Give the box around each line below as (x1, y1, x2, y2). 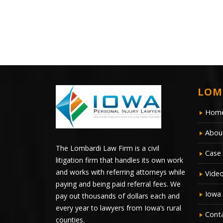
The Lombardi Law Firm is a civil (56, 143, 159, 153)
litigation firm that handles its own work (56, 155, 183, 165)
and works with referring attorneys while (56, 167, 185, 177)
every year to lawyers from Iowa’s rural (56, 203, 181, 213)
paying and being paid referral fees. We (56, 179, 181, 189)
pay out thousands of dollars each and (56, 191, 180, 201)
